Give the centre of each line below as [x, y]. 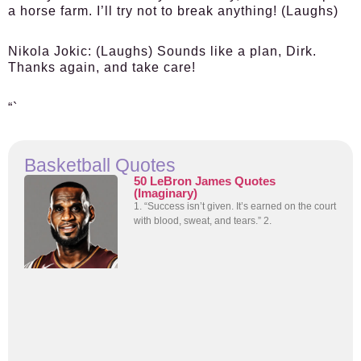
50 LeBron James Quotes [205, 181]
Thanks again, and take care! [102, 67]
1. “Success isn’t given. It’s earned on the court [235, 206]
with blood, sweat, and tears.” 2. [203, 221]
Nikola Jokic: [50, 51]
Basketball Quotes [100, 165]
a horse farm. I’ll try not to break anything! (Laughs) [173, 11]
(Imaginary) [166, 193]
